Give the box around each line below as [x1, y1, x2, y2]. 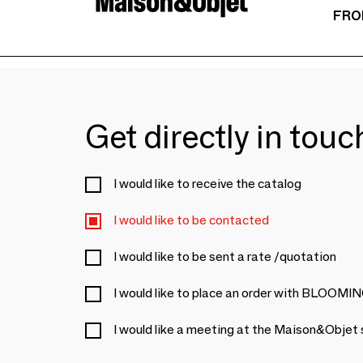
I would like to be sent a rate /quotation [113, 249, 336, 265]
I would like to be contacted [113, 212, 269, 228]
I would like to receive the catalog [113, 176, 301, 192]
